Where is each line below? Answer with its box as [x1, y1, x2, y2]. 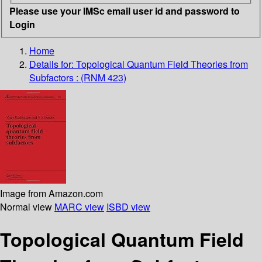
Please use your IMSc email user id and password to [9, 4, 240, 18]
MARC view [54, 199, 104, 213]
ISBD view [106, 199, 150, 213]
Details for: [29, 57, 76, 71]
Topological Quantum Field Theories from [76, 57, 248, 71]
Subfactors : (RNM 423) [29, 70, 126, 84]
